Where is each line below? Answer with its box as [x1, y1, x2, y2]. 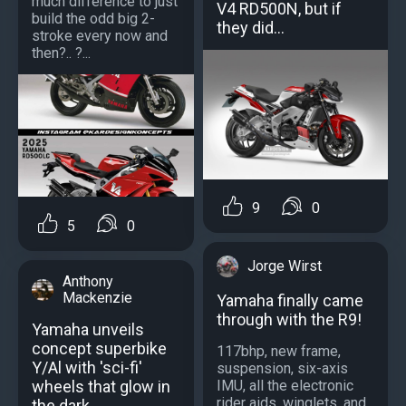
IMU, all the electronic [217, 377, 353, 395]
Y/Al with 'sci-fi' [32, 357, 142, 377]
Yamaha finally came [217, 291, 363, 311]
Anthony [63, 272, 113, 290]
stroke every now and [32, 26, 168, 44]
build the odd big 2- [32, 9, 155, 27]
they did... [217, 18, 285, 38]
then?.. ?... [32, 43, 91, 62]
